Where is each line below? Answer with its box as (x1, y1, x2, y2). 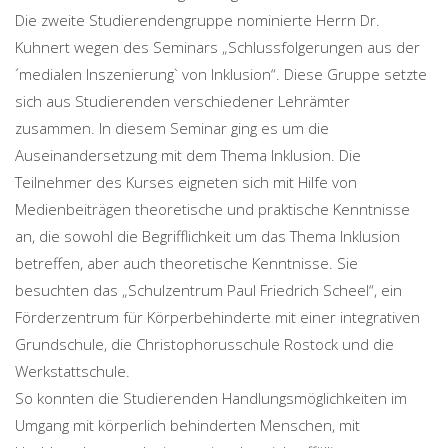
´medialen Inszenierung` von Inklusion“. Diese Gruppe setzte (15, 64, 427, 85)
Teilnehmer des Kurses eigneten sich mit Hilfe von (15, 172, 357, 193)
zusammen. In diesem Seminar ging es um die (15, 118, 329, 139)
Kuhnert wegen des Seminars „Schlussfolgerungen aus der (15, 37, 420, 58)
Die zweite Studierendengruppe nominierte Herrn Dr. (15, 10, 380, 31)
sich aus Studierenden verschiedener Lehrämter (15, 91, 350, 112)
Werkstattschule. (15, 361, 130, 382)
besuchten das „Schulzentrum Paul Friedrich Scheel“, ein (15, 280, 402, 301)
